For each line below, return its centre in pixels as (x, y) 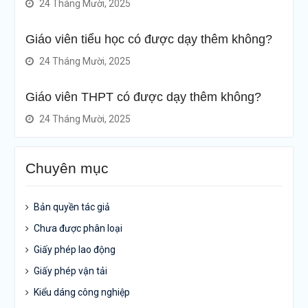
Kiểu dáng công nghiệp (81, 293)
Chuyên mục (67, 168)
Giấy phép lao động (74, 250)
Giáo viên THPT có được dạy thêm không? (143, 97)
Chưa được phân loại (78, 229)
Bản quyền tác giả (71, 207)
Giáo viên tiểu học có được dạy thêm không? (148, 40)
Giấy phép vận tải (70, 271)
